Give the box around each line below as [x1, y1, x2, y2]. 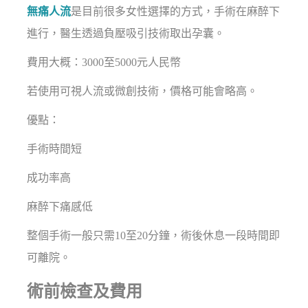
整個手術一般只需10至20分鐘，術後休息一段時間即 [27, 229, 280, 241]
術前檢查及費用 [27, 282, 143, 300]
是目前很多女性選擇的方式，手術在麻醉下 [71, 5, 280, 17]
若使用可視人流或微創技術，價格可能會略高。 [27, 85, 258, 97]
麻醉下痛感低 [27, 200, 93, 212]
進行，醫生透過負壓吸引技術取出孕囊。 [27, 27, 225, 39]
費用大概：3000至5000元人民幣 [27, 56, 181, 68]
